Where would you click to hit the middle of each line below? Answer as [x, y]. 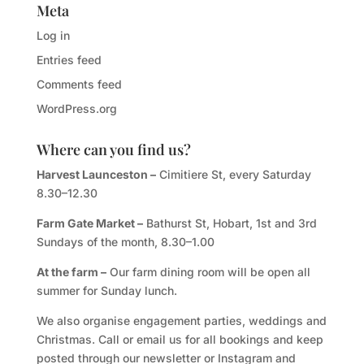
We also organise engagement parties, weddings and [181, 320]
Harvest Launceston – [96, 174]
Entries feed [69, 59]
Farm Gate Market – [89, 223]
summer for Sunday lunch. [106, 290]
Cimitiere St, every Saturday [233, 174]
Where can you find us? [113, 149]
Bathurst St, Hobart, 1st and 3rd [230, 223]
